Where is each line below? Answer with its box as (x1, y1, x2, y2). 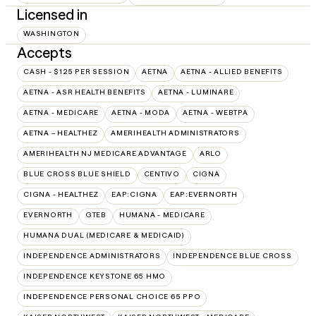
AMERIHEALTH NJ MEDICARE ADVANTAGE (23, 148, 187, 158)
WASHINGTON (23, 28, 80, 38)
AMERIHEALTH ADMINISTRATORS (111, 128, 240, 138)
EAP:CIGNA (111, 189, 157, 199)
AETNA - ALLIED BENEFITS (181, 66, 283, 76)
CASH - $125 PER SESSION (23, 66, 130, 76)
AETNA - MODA (111, 107, 170, 117)
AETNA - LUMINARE (158, 87, 234, 97)
